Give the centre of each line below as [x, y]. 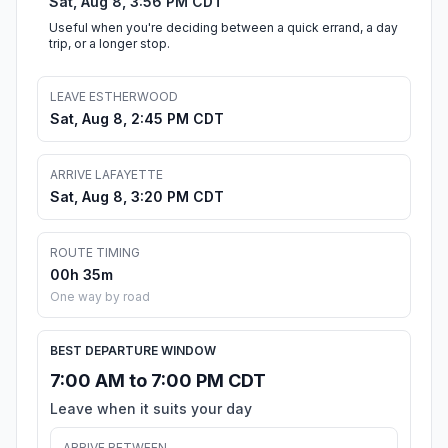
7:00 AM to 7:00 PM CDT [158, 381]
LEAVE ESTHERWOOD [114, 97]
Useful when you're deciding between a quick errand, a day [223, 28]
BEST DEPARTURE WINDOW [133, 351]
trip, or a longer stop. [109, 44]
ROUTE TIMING [95, 253]
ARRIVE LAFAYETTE [106, 175]
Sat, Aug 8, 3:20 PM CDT [137, 197]
